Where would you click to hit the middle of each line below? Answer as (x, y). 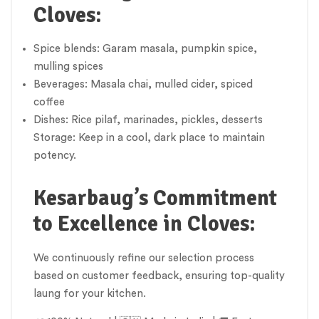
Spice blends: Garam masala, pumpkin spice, (145, 49)
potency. (55, 156)
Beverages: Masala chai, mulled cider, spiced (143, 85)
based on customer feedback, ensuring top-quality (159, 276)
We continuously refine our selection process (144, 258)
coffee (49, 103)
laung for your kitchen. (90, 293)
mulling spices (68, 67)
